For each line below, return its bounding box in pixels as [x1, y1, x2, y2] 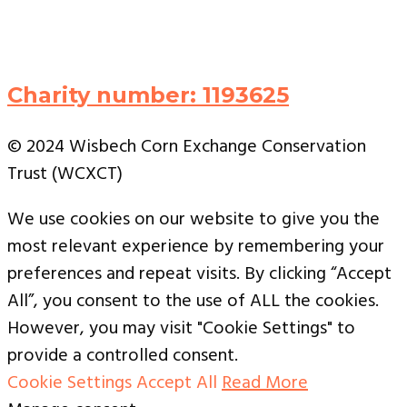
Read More [222, 369, 308, 398]
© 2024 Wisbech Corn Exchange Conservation [7, 133, 366, 162]
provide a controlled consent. [7, 342, 238, 371]
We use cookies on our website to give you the [7, 205, 380, 234]
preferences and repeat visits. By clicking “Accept [7, 260, 392, 289]
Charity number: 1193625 [7, 82, 289, 108]
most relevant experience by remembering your [7, 233, 384, 262]
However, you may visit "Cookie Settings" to [7, 314, 355, 343]
